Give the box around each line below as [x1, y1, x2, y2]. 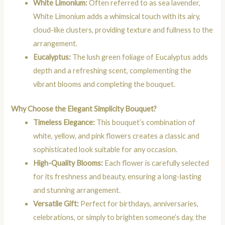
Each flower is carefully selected [103, 159, 209, 168]
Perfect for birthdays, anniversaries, [79, 199, 199, 208]
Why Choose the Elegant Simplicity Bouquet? [11, 104, 157, 114]
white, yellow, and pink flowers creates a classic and [33, 132, 200, 141]
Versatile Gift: [33, 199, 79, 208]
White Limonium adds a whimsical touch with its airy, [33, 12, 201, 21]
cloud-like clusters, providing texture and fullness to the [33, 26, 213, 35]
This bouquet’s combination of [95, 118, 196, 127]
